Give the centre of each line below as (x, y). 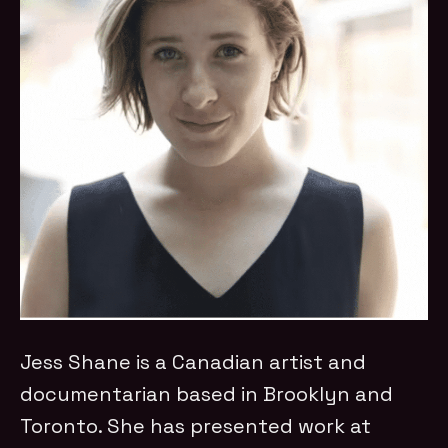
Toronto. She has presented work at (196, 426)
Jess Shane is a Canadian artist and (193, 362)
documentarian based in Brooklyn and (207, 394)
